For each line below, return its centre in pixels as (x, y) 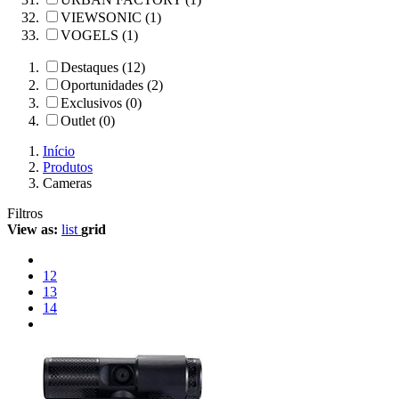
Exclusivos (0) (101, 103)
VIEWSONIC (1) (111, 17)
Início (59, 151)
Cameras (67, 183)
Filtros (25, 213)
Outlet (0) (88, 121)
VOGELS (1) (99, 35)
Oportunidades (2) (112, 85)
